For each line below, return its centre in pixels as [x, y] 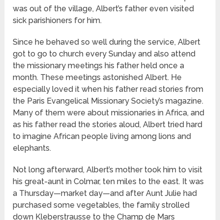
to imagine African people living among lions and [102, 137]
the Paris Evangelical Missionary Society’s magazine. [108, 101]
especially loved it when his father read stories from [108, 89]
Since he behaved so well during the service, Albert [107, 42]
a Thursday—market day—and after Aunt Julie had [105, 193]
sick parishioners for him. [57, 21]
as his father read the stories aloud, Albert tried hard [108, 125]
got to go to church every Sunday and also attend [104, 54]
